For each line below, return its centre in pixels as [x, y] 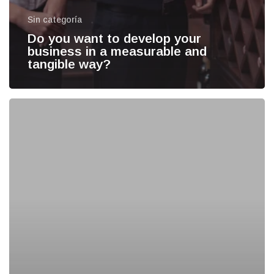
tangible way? [69, 64]
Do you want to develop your [114, 39]
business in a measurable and [117, 51]
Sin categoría [54, 20]
